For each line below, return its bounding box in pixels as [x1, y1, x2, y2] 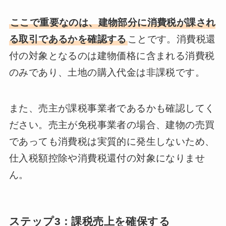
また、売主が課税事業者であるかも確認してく [9, 102, 215, 114]
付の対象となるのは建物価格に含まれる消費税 [9, 50, 215, 62]
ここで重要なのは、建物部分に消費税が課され [10, 17, 216, 28]
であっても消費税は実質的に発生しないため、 [9, 136, 215, 147]
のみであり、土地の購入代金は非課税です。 [9, 67, 205, 78]
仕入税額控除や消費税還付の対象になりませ [9, 152, 205, 163]
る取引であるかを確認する [9, 34, 127, 45]
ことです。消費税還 [127, 34, 216, 45]
